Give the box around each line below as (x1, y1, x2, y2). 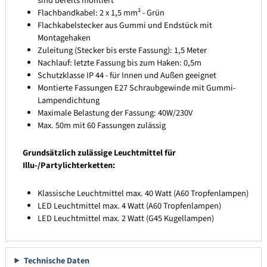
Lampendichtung (38, 94, 100, 107)
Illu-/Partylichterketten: (22, 159, 115, 172)
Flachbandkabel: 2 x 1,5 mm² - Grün (38, 6, 165, 19)
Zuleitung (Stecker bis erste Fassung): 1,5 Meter (38, 44, 207, 57)
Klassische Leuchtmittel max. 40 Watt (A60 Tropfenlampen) (38, 187, 249, 200)
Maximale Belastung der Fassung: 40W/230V (38, 106, 193, 119)
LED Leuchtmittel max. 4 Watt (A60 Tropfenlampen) (38, 200, 222, 213)
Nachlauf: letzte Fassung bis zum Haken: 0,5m (38, 56, 202, 69)
